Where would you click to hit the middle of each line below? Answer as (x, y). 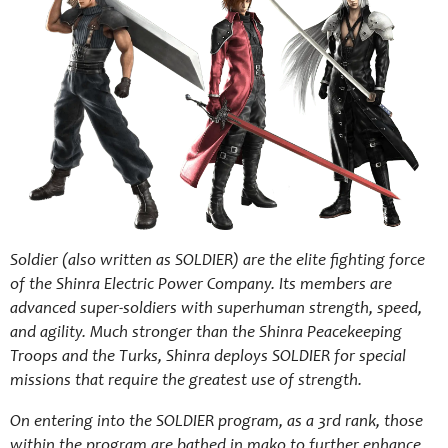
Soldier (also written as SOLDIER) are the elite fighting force (217, 261)
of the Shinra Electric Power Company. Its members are (201, 285)
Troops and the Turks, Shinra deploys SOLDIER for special (208, 357)
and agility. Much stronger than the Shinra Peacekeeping (206, 333)
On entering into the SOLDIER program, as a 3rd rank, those (216, 422)
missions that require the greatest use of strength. (186, 381)
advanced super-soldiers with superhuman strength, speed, (216, 309)
